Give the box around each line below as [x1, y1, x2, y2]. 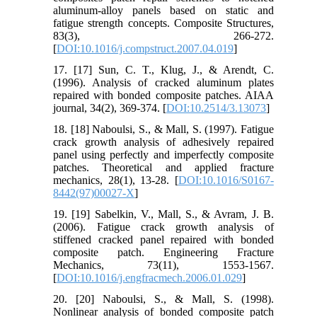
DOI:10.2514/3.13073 [166, 101, 267, 114]
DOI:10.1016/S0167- [178, 173, 274, 186]
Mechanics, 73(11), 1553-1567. [53, 258, 274, 271]
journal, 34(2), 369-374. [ [53, 101, 167, 114]
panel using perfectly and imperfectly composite [53, 148, 274, 161]
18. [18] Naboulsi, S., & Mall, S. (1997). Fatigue [53, 122, 274, 135]
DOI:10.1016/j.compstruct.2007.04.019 [57, 42, 234, 54]
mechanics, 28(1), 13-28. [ [53, 173, 178, 186]
